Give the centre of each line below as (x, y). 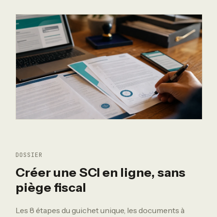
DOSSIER (29, 155)
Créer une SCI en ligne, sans (101, 172)
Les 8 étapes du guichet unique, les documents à (100, 210)
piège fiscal (51, 187)
